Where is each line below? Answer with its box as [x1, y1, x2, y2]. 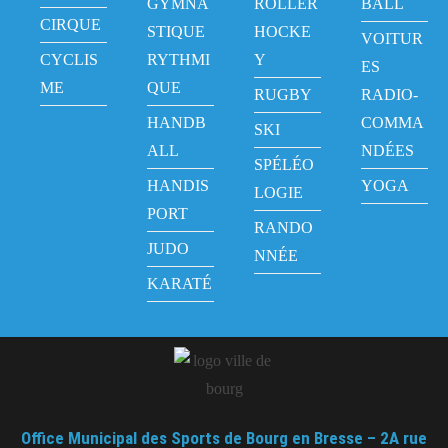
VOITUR [361, 29, 423, 47]
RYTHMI [147, 50, 210, 68]
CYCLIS [40, 50, 98, 68]
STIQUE [147, 22, 205, 40]
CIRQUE [40, 15, 101, 33]
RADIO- [361, 85, 418, 103]
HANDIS [147, 176, 209, 194]
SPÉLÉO [254, 155, 314, 173]
